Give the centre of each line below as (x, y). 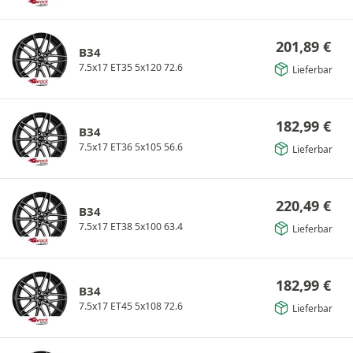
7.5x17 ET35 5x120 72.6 (131, 67)
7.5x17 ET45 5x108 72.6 (131, 306)
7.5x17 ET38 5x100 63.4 (131, 226)
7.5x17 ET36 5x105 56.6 (131, 147)
